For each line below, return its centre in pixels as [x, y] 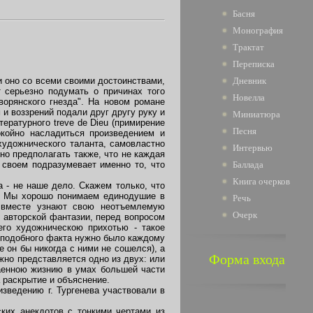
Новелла [249, 97]
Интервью [253, 148]
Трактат [248, 47]
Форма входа [247, 259]
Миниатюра [256, 114]
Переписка [254, 64]
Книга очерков [261, 181]
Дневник [249, 81]
